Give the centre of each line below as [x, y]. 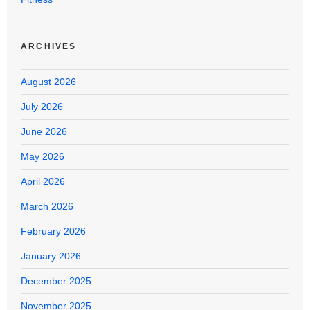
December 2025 [56, 281]
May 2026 [43, 157]
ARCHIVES [49, 47]
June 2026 [44, 132]
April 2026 [43, 182]
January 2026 [51, 256]
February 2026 [53, 231]
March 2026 [47, 207]
